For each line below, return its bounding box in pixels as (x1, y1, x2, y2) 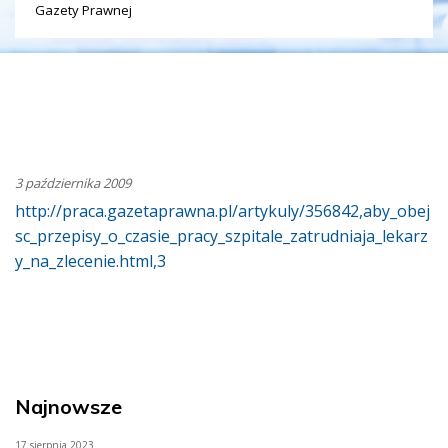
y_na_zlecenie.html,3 (15, 249, 166, 272)
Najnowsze (15, 393, 122, 419)
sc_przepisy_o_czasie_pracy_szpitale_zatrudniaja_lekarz (15, 224, 428, 247)
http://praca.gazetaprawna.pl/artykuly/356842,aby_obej (15, 199, 430, 222)
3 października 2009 (15, 173, 131, 192)
